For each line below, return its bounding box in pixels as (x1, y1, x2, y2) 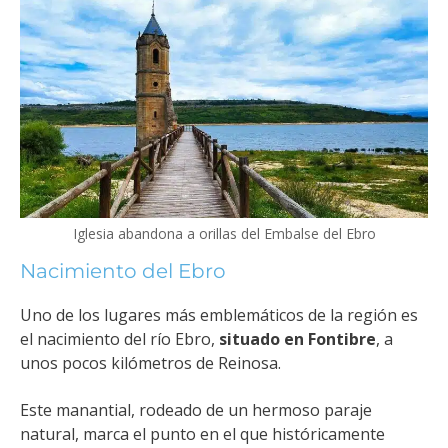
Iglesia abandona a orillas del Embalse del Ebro (72, 224, 376, 244)
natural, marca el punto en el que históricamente (20, 422, 385, 445)
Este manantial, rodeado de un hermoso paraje (20, 398, 372, 421)
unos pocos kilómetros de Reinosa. (20, 352, 281, 375)
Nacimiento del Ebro (20, 259, 226, 284)
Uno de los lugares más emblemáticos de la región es (20, 304, 418, 327)
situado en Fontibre (219, 328, 376, 351)
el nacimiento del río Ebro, (20, 328, 219, 351)
